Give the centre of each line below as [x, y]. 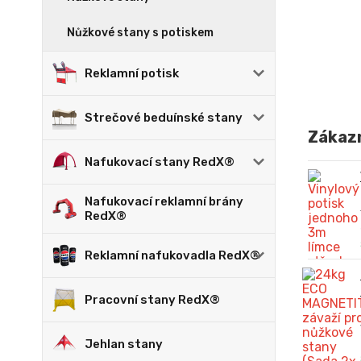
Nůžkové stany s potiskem [140, 33]
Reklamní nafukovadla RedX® [172, 255]
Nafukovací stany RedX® [160, 162]
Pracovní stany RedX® [152, 300]
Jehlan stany [124, 344]
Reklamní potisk [132, 73]
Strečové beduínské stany [164, 118]
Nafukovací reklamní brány [164, 201]
